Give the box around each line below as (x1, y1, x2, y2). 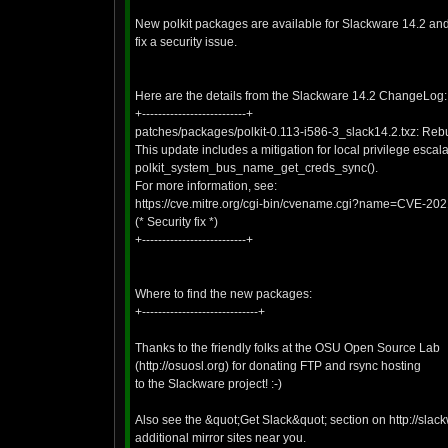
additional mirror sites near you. (135, 431, 306, 445)
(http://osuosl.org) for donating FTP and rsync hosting (135, 359, 421, 373)
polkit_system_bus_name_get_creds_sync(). (135, 161, 378, 175)
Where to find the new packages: (135, 287, 312, 301)
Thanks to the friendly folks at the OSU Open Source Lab (135, 341, 440, 355)
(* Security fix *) (135, 215, 218, 229)
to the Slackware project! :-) (135, 377, 282, 391)
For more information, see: (135, 179, 277, 193)
